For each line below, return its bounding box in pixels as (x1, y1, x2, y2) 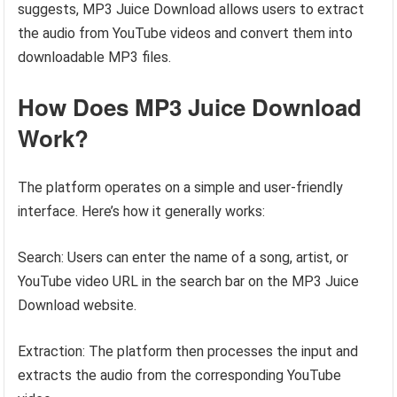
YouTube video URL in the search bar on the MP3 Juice (18, 273, 360, 290)
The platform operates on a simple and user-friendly (18, 179, 344, 196)
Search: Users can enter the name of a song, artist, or (18, 249, 349, 266)
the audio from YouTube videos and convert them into (18, 25, 354, 42)
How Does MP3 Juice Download (18, 90, 362, 123)
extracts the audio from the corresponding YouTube (18, 367, 342, 384)
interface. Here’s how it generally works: (18, 203, 266, 220)
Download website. (18, 297, 137, 314)
